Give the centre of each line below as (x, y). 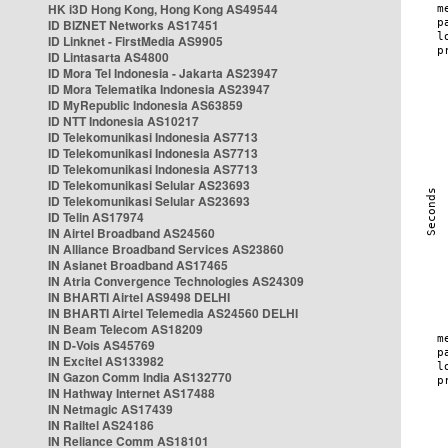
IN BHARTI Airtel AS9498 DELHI (139, 297)
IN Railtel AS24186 (101, 425)
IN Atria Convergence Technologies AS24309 (176, 281)
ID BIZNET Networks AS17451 (133, 25)
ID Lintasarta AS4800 (108, 57)
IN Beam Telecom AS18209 (125, 329)
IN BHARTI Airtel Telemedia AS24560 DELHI (173, 313)
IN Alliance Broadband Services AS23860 (166, 249)
